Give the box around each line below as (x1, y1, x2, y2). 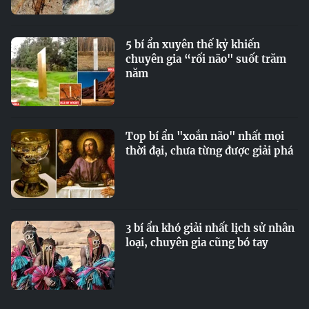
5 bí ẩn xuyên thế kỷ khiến (126, 38, 260, 51)
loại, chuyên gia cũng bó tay (126, 236, 268, 249)
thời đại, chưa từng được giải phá (126, 144, 293, 157)
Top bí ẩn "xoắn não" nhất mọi (126, 130, 284, 143)
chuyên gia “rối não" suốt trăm (126, 52, 286, 66)
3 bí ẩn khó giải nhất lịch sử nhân (126, 221, 295, 235)
